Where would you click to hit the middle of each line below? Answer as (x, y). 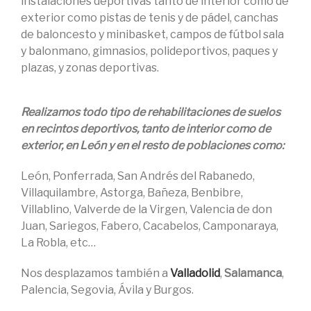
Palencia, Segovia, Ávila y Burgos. (107, 290)
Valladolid (195, 273)
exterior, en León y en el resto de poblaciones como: (153, 145)
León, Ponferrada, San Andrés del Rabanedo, (138, 176)
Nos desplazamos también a (95, 273)
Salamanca (253, 273)
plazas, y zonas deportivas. (90, 68)
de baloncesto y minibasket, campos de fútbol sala (152, 34)
